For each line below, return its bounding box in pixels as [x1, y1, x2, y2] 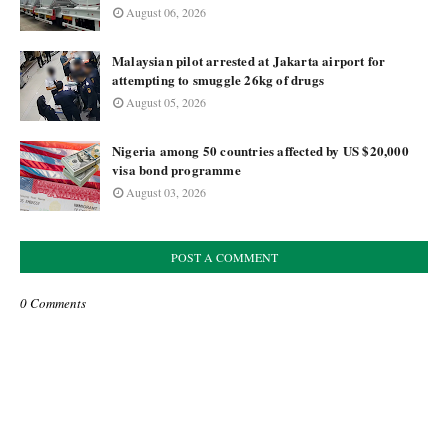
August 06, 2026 [126, 4, 206, 20]
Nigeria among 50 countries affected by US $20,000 [112, 141, 409, 160]
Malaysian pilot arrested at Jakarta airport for [112, 51, 386, 70]
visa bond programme [112, 160, 241, 179]
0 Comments [20, 294, 86, 312]
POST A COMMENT [170, 249, 278, 265]
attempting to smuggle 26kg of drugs [112, 70, 324, 89]
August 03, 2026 [126, 184, 206, 200]
